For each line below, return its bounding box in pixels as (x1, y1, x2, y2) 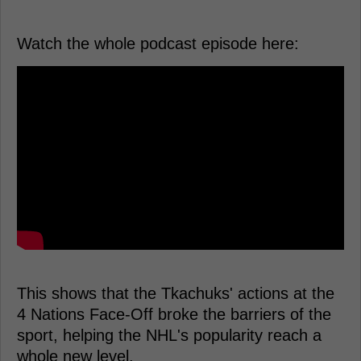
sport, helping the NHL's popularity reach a (17, 326, 322, 345)
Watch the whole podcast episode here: (17, 34, 299, 52)
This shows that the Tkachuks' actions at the (17, 284, 334, 303)
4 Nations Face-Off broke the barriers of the (17, 305, 331, 324)
